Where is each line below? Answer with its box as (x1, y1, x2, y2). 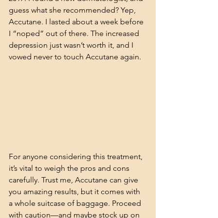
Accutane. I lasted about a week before (9, 17, 145, 26)
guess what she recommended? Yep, (9, 5, 138, 15)
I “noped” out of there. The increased (9, 29, 141, 38)
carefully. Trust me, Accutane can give (9, 175, 140, 184)
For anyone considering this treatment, (9, 151, 145, 161)
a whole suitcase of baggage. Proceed (9, 198, 143, 208)
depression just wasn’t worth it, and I (9, 40, 135, 50)
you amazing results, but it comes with (9, 186, 142, 196)
